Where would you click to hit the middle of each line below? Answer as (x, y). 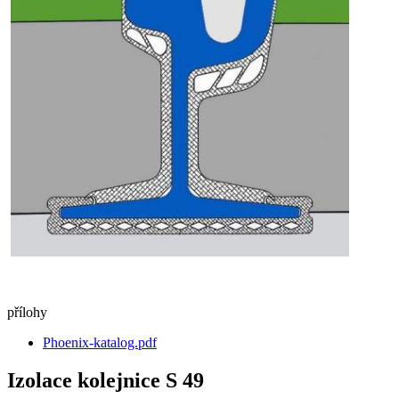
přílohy (27, 312)
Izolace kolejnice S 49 (106, 380)
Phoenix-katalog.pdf (100, 342)
